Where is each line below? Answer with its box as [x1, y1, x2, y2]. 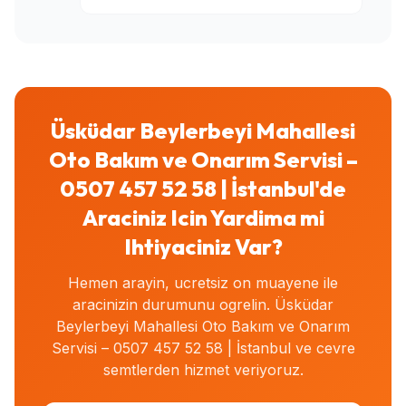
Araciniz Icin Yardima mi [82, 203, 324, 231]
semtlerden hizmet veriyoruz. [102, 360, 304, 379]
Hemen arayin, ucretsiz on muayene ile [68, 273, 338, 292]
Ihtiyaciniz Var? [123, 232, 283, 260]
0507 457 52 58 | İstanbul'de [60, 174, 346, 202]
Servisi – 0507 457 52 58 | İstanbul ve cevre [51, 338, 355, 357]
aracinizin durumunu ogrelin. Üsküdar [72, 295, 333, 314]
